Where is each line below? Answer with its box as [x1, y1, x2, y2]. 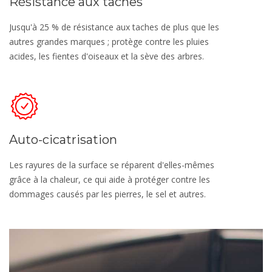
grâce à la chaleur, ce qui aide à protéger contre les [9, 174, 210, 186]
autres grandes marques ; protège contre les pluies [9, 36, 209, 48]
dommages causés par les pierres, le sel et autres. [9, 188, 206, 200]
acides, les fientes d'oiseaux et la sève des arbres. [9, 50, 204, 63]
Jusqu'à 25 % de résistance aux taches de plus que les [9, 21, 219, 33]
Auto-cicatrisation [9, 132, 117, 148]
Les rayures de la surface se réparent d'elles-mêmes [9, 159, 214, 171]
